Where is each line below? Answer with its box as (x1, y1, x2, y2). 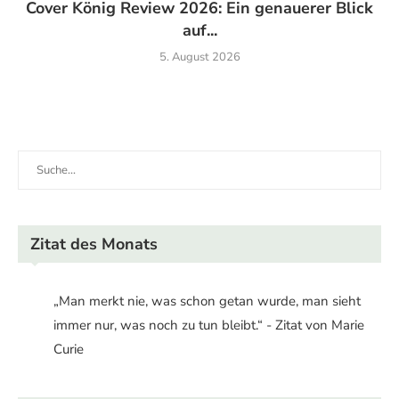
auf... (182, 20, 217, 42)
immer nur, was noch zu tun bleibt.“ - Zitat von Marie (53, 316, 364, 335)
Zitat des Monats (30, 233, 158, 256)
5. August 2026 (159, 49, 240, 66)
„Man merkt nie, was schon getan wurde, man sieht (53, 292, 361, 311)
